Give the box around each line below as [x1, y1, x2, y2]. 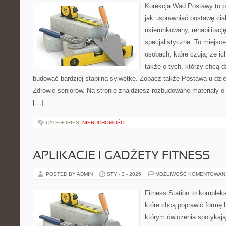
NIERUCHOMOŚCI [82, 120, 126, 125]
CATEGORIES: [46, 120, 82, 125]
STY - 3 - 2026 [107, 171, 141, 177]
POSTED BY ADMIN [46, 171, 94, 177]
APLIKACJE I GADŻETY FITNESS [33, 151, 210, 162]
